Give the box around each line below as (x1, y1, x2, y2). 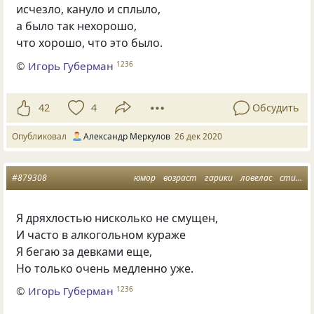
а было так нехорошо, (16, 18, 137, 34)
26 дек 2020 (175, 130, 222, 142)
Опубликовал (12, 130, 71, 142)
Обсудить (252, 101, 299, 115)
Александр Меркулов (83, 130, 170, 142)
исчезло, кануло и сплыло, (16, 1, 161, 18)
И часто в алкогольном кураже (16, 226, 186, 243)
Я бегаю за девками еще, (16, 243, 153, 259)
